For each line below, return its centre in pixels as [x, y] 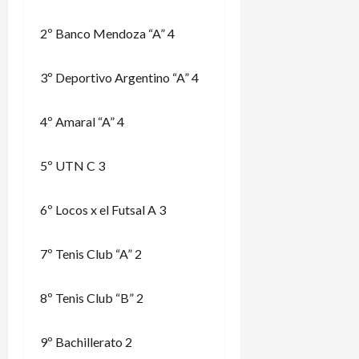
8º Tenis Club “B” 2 [92, 297]
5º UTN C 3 [73, 165]
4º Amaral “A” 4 [82, 121]
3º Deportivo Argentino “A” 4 [119, 77]
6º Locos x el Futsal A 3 [103, 209]
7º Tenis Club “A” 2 [91, 253]
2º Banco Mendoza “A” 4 [107, 33]
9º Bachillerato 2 [86, 341]
